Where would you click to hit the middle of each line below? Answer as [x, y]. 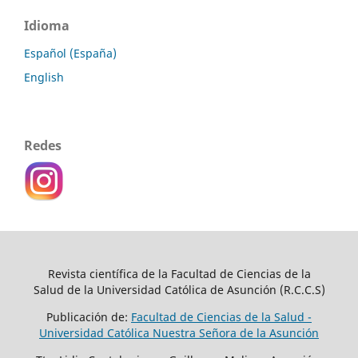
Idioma [47, 26]
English [44, 77]
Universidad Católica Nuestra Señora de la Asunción [179, 332]
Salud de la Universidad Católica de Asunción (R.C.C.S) [179, 289]
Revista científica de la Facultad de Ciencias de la [179, 273]
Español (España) [70, 54]
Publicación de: [89, 316]
